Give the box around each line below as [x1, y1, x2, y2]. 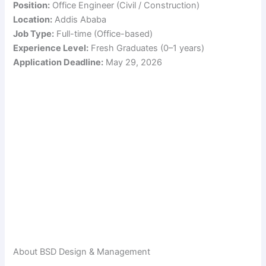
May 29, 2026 [103, 56, 163, 68]
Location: [13, 14, 53, 25]
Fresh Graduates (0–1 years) [88, 42, 205, 53]
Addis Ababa [52, 14, 107, 25]
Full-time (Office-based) [54, 28, 153, 39]
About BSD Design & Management [13, 246, 151, 258]
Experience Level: [13, 42, 89, 53]
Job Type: [13, 28, 55, 39]
